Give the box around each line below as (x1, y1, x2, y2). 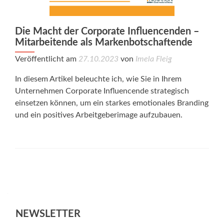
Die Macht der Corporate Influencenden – (15, 26, 199, 36)
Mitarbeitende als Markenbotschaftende (15, 37, 192, 47)
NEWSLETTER (15, 209, 80, 219)
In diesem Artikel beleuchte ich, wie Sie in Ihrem (15, 75, 181, 83)
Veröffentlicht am (15, 55, 78, 63)
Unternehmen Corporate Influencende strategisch (15, 87, 189, 95)
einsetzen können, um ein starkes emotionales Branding (15, 99, 208, 107)
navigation (14, 181, 84, 196)
